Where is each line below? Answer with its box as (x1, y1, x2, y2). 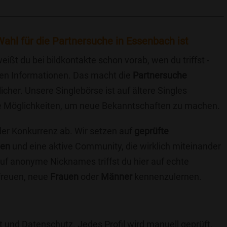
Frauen (50, 171, 79, 182)
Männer (101, 171, 132, 182)
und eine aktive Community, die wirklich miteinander (10, 141, 221, 152)
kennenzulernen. (132, 171, 202, 182)
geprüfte (134, 126, 169, 136)
